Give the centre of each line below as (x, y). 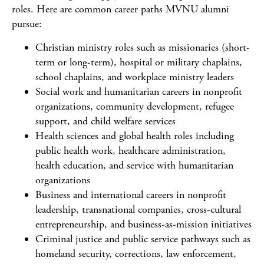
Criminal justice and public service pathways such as (143, 239)
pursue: (27, 24)
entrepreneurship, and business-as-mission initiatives (143, 224)
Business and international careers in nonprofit (131, 195)
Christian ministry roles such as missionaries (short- (143, 47)
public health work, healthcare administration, (131, 151)
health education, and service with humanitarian (134, 165)
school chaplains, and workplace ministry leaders (135, 77)
